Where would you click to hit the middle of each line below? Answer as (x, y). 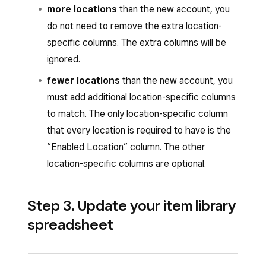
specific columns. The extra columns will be (137, 42)
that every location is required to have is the (139, 130)
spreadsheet (71, 224)
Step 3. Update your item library (132, 205)
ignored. (64, 59)
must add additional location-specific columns (141, 97)
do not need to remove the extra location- (134, 26)
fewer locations (85, 80)
